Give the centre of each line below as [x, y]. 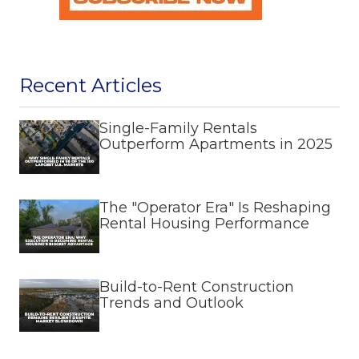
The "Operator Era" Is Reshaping [215, 207]
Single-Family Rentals [178, 129]
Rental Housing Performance [204, 223]
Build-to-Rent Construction [197, 286]
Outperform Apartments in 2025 [216, 145]
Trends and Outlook [171, 303]
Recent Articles [91, 86]
